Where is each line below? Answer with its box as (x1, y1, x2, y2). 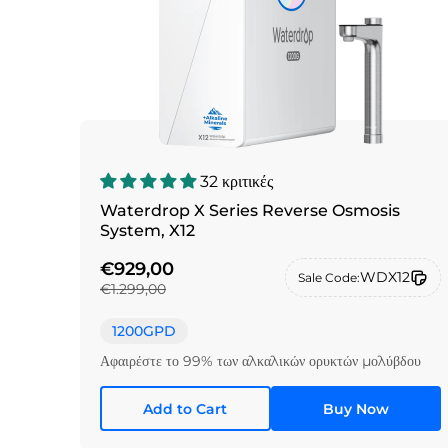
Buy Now (322, 399, 389, 418)
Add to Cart (143, 399, 228, 418)
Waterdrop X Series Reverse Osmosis (100, 200, 400, 220)
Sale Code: (298, 269, 361, 285)
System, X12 (100, 220, 195, 240)
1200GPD (112, 322, 176, 341)
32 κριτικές (200, 171, 273, 191)
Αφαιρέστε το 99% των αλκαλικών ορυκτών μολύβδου (100, 352, 421, 371)
